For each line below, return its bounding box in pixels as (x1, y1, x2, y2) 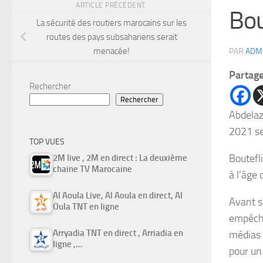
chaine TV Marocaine (53, 163, 132, 174)
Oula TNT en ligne (53, 201, 119, 212)
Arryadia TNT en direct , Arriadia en (53, 227, 183, 238)
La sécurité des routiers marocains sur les (36, 17, 187, 28)
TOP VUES (29, 136, 65, 147)
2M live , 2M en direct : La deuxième (53, 152, 187, 163)
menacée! (93, 45, 130, 56)
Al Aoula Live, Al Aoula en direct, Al (53, 190, 183, 201)
